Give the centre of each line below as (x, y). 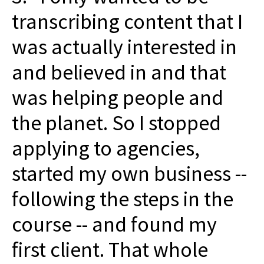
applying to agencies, (106, 148)
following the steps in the (123, 199)
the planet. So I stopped (116, 123)
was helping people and (118, 98)
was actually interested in (124, 47)
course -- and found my (114, 225)
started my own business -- (129, 174)
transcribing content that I (127, 22)
